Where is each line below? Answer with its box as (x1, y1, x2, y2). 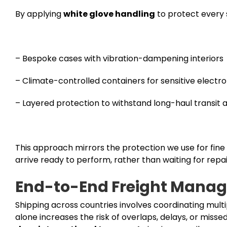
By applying (15, 8, 63, 20)
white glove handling (63, 8, 155, 20)
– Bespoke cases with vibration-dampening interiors (15, 52, 223, 64)
